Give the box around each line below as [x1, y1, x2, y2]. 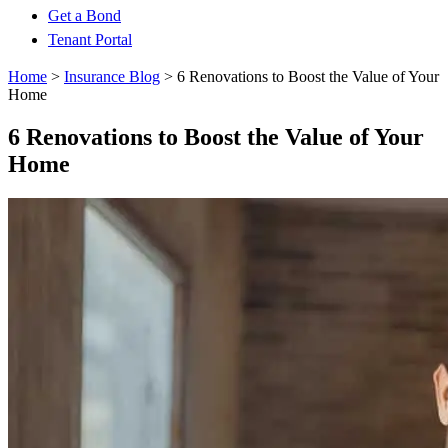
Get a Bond [48, 7, 121, 24]
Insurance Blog [64, 68, 160, 85]
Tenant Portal [48, 31, 132, 48]
